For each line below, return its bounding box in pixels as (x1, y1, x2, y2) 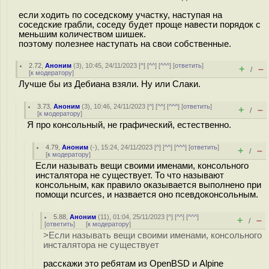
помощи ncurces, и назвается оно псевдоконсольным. (35, 190, 258, 199)
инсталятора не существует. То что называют (35, 171, 224, 180)
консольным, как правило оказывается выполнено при (35, 180, 261, 190)
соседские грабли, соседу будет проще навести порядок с (19, 19, 261, 29)
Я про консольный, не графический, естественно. (27, 120, 231, 130)
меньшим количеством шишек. (19, 29, 146, 39)
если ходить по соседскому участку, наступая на (19, 10, 222, 20)
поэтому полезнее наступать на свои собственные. (19, 38, 231, 49)
